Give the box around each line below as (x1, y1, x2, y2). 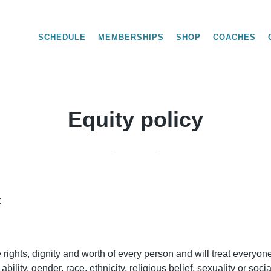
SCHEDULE (38, 32, 86, 42)
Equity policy (68, 107, 203, 132)
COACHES (213, 32, 256, 42)
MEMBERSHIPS (98, 32, 164, 42)
